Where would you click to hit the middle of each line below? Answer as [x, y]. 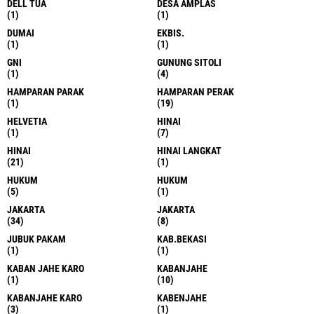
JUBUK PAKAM [36, 239]
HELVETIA [27, 121]
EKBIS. [171, 33]
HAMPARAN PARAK [46, 91]
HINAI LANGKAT [189, 150]
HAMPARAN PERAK [196, 91]
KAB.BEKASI [182, 239]
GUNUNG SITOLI [189, 62]
